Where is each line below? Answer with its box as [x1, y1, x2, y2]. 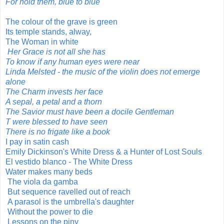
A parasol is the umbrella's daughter [7, 197, 134, 206]
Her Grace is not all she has [7, 47, 107, 56]
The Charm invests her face [5, 87, 103, 96]
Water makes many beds [5, 167, 92, 176]
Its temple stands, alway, [5, 27, 91, 36]
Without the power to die [7, 207, 93, 216]
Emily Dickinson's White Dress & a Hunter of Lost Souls [5, 147, 202, 156]
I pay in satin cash [5, 137, 69, 146]
